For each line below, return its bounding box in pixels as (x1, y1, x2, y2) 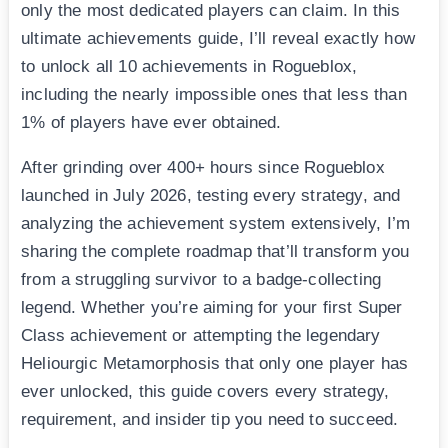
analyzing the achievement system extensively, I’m (21, 214, 411, 234)
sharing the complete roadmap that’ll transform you (21, 242, 410, 262)
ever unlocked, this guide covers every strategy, (21, 382, 390, 402)
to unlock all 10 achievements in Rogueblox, (21, 57, 358, 77)
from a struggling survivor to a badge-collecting (21, 270, 382, 290)
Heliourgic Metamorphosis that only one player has (21, 354, 409, 374)
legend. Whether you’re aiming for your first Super (21, 298, 403, 318)
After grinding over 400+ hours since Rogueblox (21, 158, 385, 178)
